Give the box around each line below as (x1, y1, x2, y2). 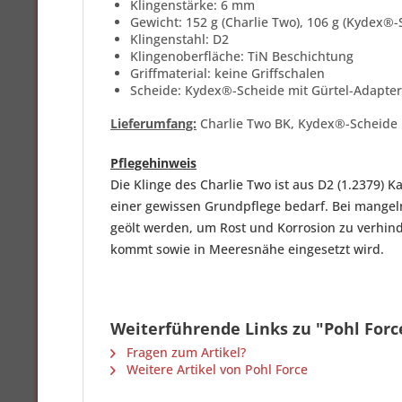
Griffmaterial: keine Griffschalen (130, 65, 325, 82)
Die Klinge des (110, 176, 200, 193)
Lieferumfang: (110, 115, 197, 132)
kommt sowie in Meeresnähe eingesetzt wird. (110, 240, 384, 258)
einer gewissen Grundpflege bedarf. (110, 197, 332, 214)
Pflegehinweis (110, 154, 197, 171)
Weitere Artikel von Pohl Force (123, 361, 308, 378)
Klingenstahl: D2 (130, 31, 229, 48)
